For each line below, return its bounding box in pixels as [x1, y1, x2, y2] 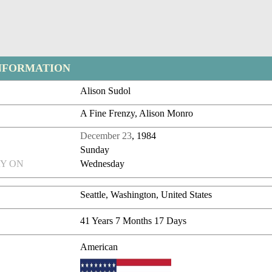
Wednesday [80, 158, 125, 169]
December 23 [80, 131, 132, 141]
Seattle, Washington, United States [80, 189, 212, 200]
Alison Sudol [80, 86, 131, 97]
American [80, 242, 118, 253]
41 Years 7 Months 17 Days [80, 216, 187, 226]
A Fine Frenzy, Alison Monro [80, 108, 194, 119]
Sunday [80, 144, 110, 155]
